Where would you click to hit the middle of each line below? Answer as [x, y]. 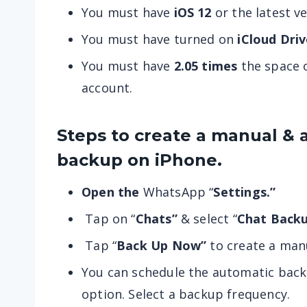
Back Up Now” [163, 245]
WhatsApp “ [178, 192]
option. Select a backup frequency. [186, 294]
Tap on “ [109, 219]
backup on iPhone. [139, 160]
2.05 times [206, 66]
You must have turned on [158, 39]
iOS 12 [193, 12]
